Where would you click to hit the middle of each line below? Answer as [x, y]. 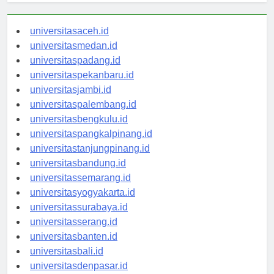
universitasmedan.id [74, 57]
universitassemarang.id [80, 189]
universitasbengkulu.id [79, 130]
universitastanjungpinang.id [90, 160]
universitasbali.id [67, 262]
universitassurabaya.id [79, 218]
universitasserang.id [74, 233]
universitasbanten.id [74, 248]
